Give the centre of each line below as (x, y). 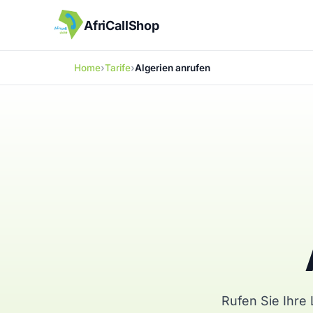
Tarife (118, 68)
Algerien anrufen (173, 68)
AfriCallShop (122, 25)
